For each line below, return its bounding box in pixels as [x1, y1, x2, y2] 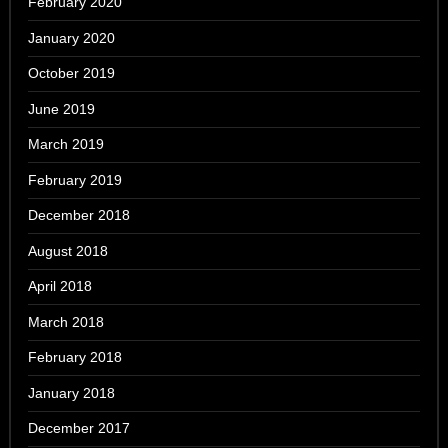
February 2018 [28, 349, 123, 366]
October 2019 [28, 65, 116, 82]
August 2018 [28, 242, 109, 259]
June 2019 [28, 100, 96, 117]
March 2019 [28, 136, 105, 153]
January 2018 [28, 384, 116, 401]
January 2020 [28, 29, 116, 46]
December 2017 [28, 420, 131, 437]
